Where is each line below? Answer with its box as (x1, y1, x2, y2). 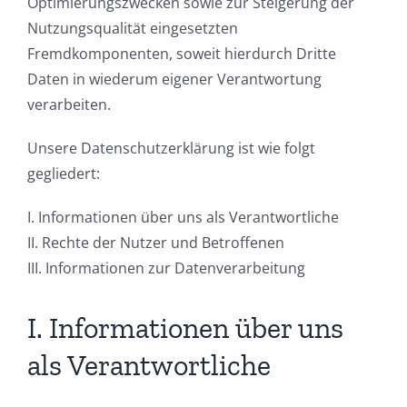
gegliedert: (27, 164, 100, 184)
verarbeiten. (27, 94, 111, 115)
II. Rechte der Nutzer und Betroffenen (27, 233, 284, 253)
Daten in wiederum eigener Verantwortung (27, 69, 322, 90)
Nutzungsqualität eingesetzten (27, 18, 238, 39)
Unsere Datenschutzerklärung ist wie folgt (27, 138, 315, 159)
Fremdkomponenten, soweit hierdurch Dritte (27, 44, 336, 65)
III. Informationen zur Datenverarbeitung (27, 258, 305, 279)
